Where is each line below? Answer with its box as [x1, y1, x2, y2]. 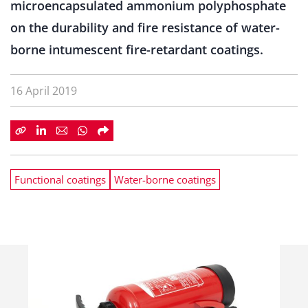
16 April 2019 [10, 83, 77, 98]
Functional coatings [14, 173, 106, 186]
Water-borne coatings [114, 173, 216, 186]
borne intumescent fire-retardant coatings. [10, 41, 263, 58]
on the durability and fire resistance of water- [10, 19, 280, 36]
